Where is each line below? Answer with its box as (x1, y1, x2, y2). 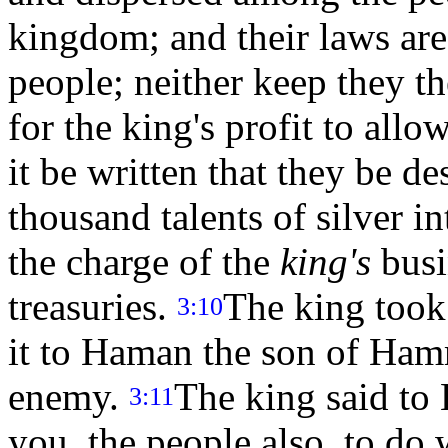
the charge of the (8, 240, 280, 284)
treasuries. (8, 285, 177, 329)
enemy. (8, 375, 129, 419)
